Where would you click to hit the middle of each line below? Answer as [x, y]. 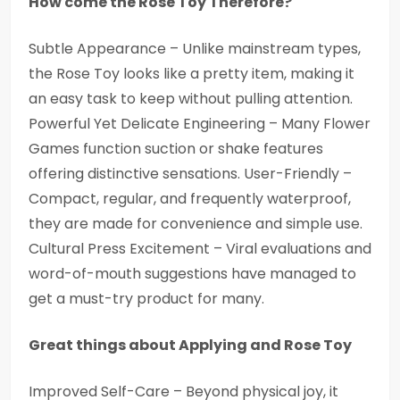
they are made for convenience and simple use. [196, 224]
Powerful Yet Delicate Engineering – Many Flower [200, 124]
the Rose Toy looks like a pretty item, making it [192, 74]
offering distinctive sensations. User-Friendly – [190, 174]
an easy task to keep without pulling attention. [191, 99]
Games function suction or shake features [176, 149]
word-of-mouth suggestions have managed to [192, 274]
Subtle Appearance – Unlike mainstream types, [195, 49]
